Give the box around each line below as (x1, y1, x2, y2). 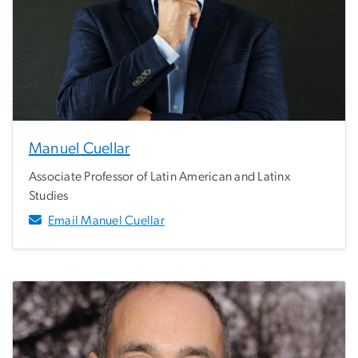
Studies (29, 189, 69, 202)
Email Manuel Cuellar (48, 213, 165, 227)
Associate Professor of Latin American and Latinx (29, 169, 291, 183)
